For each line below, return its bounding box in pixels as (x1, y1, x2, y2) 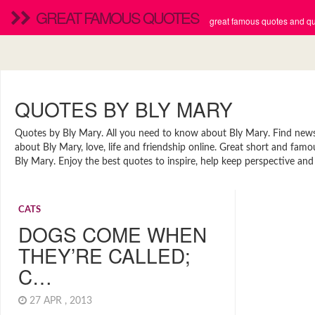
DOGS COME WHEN (18, 220, 207, 248)
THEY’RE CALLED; (18, 241, 191, 269)
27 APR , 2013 (27, 296, 98, 306)
